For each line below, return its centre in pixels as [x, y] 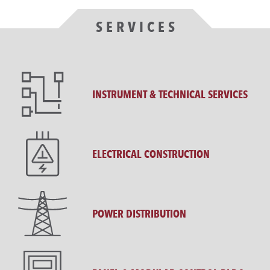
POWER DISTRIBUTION [140, 214]
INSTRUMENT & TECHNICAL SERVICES [170, 94]
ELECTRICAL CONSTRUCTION [151, 154]
